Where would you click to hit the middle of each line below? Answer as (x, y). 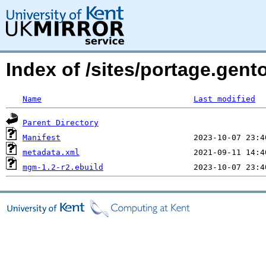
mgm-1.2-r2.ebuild (63, 167)
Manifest (42, 137)
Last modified (224, 99)
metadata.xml (51, 152)
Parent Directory (61, 123)
